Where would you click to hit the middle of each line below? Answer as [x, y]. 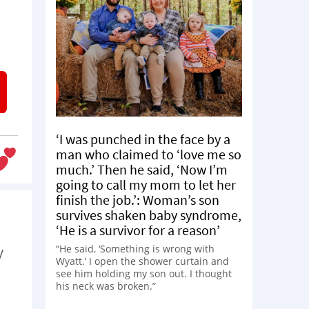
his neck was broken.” [106, 286]
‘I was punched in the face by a [143, 139]
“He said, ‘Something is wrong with [135, 248]
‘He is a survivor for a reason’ [138, 230]
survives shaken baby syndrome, [149, 215]
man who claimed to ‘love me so [149, 154]
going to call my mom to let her [146, 184]
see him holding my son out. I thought [144, 273]
